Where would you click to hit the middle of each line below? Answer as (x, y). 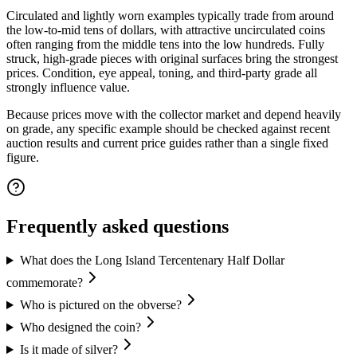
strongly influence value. (68, 88)
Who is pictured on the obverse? (100, 305)
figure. (23, 158)
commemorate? (45, 283)
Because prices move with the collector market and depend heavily (174, 115)
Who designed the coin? (80, 328)
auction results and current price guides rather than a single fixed (167, 143)
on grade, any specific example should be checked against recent (168, 129)
